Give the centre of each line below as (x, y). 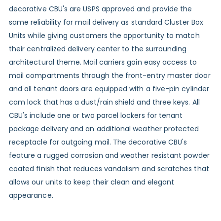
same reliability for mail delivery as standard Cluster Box (106, 22)
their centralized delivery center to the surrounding (98, 49)
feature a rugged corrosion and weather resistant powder (109, 155)
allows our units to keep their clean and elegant (92, 182)
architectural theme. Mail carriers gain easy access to (103, 62)
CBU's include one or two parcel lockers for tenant (96, 115)
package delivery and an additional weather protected (104, 129)
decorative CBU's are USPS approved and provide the (100, 9)
